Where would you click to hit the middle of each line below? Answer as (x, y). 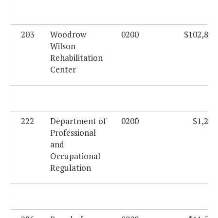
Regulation (71, 168)
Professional (73, 133)
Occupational (75, 156)
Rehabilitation (76, 58)
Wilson (63, 46)
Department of (78, 121)
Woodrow (68, 35)
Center (63, 70)
